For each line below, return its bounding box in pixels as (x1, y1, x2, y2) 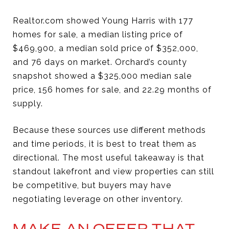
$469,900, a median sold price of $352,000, (13, 43, 198, 53)
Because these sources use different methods (13, 125, 206, 135)
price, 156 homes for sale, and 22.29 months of (13, 84, 212, 95)
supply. (13, 98, 43, 108)
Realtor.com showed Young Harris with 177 (13, 15, 193, 26)
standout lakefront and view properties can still (13, 166, 214, 176)
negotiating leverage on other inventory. (13, 194, 183, 204)
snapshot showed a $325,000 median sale (13, 71, 192, 81)
